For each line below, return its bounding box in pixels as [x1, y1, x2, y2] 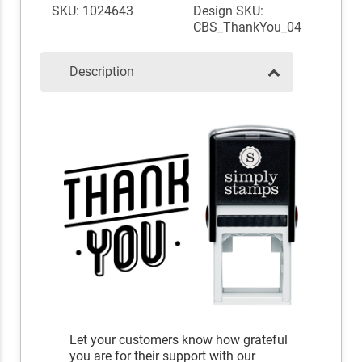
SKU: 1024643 [51, 3, 133, 19]
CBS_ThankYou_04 [193, 19, 301, 36]
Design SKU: [193, 3, 263, 19]
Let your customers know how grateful [69, 332, 288, 348]
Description [69, 64, 134, 80]
